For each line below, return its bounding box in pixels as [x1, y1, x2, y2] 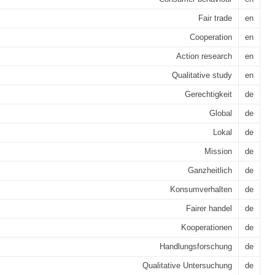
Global [209, 109, 232, 118]
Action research [176, 52, 232, 61]
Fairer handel [186, 204, 232, 213]
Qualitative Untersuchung [142, 261, 232, 270]
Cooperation [190, 33, 232, 42]
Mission [204, 147, 232, 156]
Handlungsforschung [160, 242, 232, 251]
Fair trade [198, 14, 232, 23]
